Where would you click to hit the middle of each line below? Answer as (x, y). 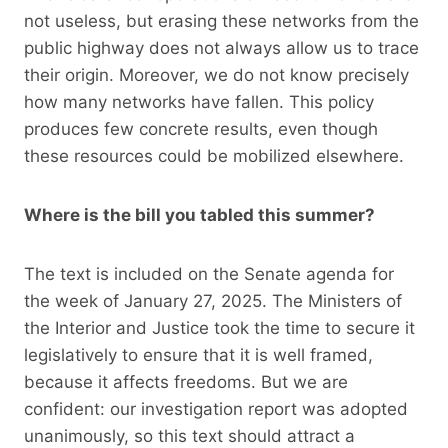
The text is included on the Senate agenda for (209, 273)
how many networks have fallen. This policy (199, 101)
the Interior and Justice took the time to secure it (219, 327)
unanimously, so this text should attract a (189, 435)
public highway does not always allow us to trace (221, 47)
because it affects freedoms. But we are (186, 381)
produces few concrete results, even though (201, 128)
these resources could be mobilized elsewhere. (214, 155)
